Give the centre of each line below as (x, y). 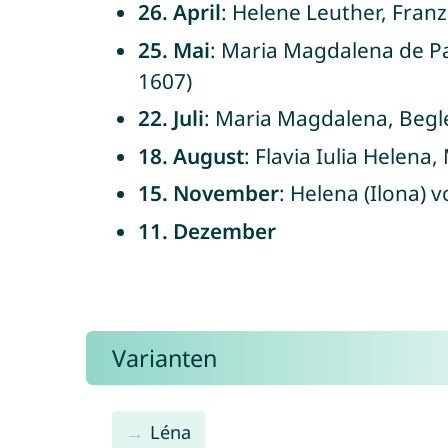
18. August (190, 155)
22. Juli (170, 118)
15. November (208, 193)
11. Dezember (206, 230)
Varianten (164, 358)
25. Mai (173, 49)
